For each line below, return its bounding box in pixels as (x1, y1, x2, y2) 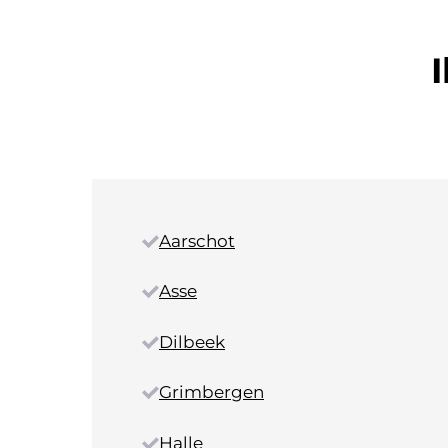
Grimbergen (159, 382, 264, 403)
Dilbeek (159, 331, 225, 352)
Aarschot (159, 230, 235, 251)
